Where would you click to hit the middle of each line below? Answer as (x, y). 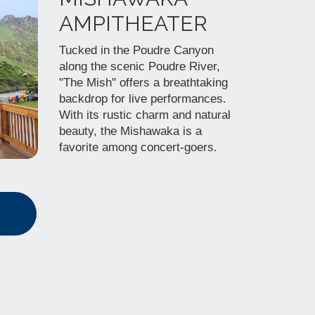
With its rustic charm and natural (144, 115)
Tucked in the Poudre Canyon (136, 50)
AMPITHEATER (133, 24)
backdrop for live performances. (142, 99)
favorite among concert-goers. (138, 147)
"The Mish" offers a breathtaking (143, 83)
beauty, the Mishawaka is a (130, 131)
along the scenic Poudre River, (139, 66)
